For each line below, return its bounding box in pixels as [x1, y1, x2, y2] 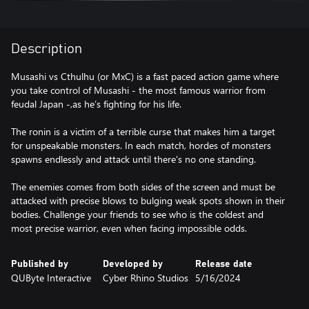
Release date [195, 259, 252, 269]
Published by [11, 259, 68, 269]
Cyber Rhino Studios [103, 271, 189, 284]
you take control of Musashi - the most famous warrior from [11, 83, 266, 97]
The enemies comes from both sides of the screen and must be [11, 180, 275, 193]
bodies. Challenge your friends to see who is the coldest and [11, 208, 263, 221]
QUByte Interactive [11, 271, 91, 284]
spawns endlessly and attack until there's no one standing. [11, 152, 256, 166]
